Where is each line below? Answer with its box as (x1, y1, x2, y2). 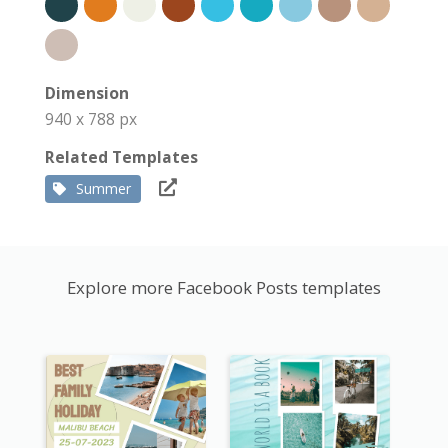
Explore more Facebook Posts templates (67, 276, 381, 300)
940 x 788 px (45, 108, 137, 131)
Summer (76, 179, 131, 199)
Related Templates (45, 146, 198, 169)
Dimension (45, 82, 129, 105)
